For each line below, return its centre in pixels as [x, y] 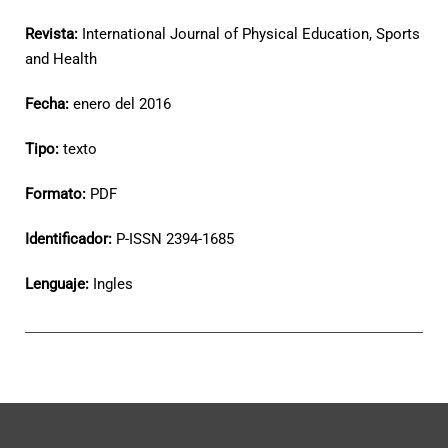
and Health [61, 59]
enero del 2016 [122, 104]
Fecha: [49, 104]
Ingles [115, 284]
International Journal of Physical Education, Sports [251, 34]
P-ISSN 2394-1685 [175, 239]
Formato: [57, 194]
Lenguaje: [59, 284]
